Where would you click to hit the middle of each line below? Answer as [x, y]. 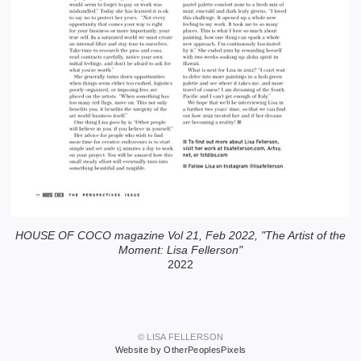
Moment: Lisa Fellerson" [180, 250]
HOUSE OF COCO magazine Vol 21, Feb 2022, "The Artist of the [180, 236]
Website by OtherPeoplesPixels [180, 350]
